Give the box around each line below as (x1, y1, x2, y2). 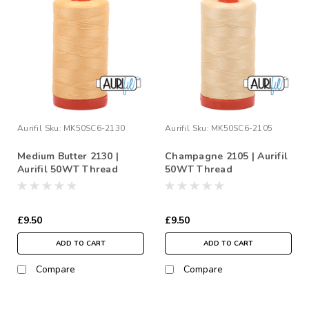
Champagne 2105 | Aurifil (165, 149, 288, 163)
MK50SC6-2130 (63, 122, 125, 134)
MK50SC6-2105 (211, 122, 272, 134)
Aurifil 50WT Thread (17, 162, 118, 176)
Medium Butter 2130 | (17, 149, 119, 163)
